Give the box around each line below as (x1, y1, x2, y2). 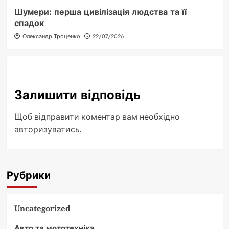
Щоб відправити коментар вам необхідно (14, 110, 180, 122)
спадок (14, 17, 44, 29)
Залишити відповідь (14, 85, 141, 104)
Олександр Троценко (22, 32, 80, 40)
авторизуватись (14, 123, 80, 135)
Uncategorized (14, 202, 71, 213)
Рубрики (6, 168, 51, 183)
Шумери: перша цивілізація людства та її (14, 6, 187, 18)
